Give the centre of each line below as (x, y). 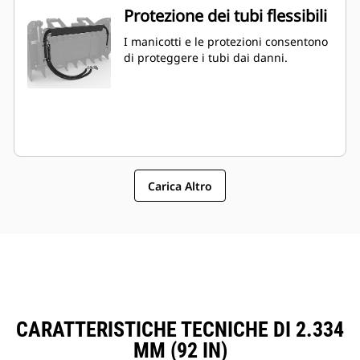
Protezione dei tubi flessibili (225, 16)
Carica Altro (180, 186)
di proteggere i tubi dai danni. (206, 58)
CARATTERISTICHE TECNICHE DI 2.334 (180, 330)
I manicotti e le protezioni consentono (226, 42)
